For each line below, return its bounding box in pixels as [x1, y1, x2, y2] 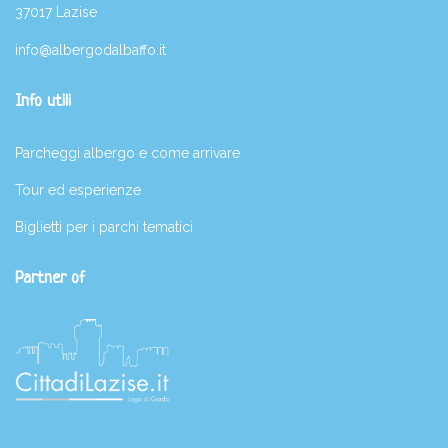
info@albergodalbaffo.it [15, 42, 166, 59]
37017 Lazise [15, 4, 97, 21]
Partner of [15, 269, 85, 289]
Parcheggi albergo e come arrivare [15, 145, 240, 162]
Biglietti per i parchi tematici [15, 219, 193, 236]
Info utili [15, 92, 71, 112]
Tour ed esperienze [15, 182, 141, 199]
